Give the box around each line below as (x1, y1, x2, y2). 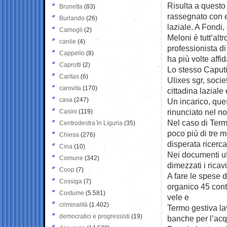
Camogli (59, 26, 83, 33)
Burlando (59, 14, 85, 22)
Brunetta (59, 3, 83, 10)
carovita (59, 84, 81, 92)
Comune (59, 154, 83, 162)
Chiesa (59, 131, 79, 138)
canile (59, 37, 76, 45)
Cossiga (59, 177, 82, 185)
